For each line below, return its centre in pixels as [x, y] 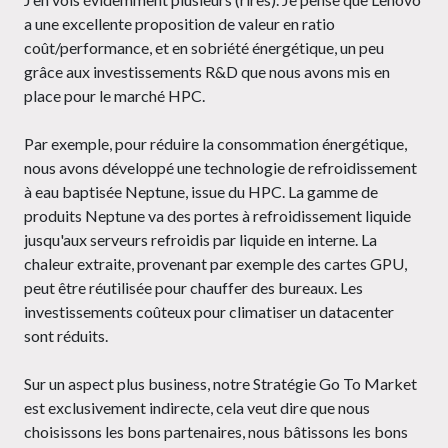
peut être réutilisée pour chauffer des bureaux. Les [193, 288]
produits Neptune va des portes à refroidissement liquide [217, 216]
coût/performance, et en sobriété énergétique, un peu [204, 48]
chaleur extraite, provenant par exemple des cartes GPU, [215, 264]
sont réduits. [66, 336]
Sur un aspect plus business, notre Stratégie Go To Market [220, 384]
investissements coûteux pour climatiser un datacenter [209, 312]
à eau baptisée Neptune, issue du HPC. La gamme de [201, 192]
